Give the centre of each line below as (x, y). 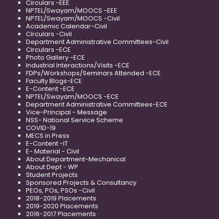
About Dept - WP (52, 167)
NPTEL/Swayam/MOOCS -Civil (73, 18)
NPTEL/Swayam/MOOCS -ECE (72, 96)
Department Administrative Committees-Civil (97, 42)
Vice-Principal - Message (66, 112)
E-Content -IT (47, 143)
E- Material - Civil (53, 151)
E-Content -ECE (50, 88)
